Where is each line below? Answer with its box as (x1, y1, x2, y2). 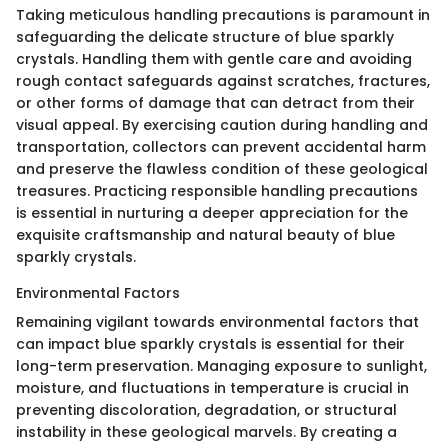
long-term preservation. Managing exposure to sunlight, (16, 356, 427, 377)
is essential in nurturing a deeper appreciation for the (16, 203, 408, 224)
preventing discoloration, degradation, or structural (16, 400, 397, 421)
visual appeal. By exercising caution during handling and (16, 115, 428, 136)
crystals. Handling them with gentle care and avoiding (16, 49, 412, 70)
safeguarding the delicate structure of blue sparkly (16, 27, 394, 48)
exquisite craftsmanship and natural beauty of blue (16, 225, 395, 246)
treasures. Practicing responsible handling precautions (16, 181, 418, 202)
